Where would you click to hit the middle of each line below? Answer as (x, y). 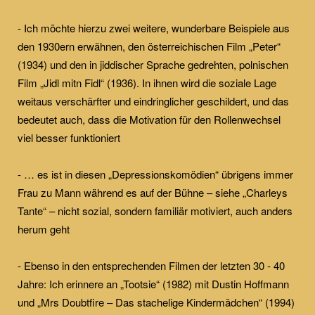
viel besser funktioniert (69, 137)
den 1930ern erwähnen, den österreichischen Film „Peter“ (149, 46)
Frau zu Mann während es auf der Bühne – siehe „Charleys (153, 192)
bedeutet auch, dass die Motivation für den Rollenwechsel (149, 119)
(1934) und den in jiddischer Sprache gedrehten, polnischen (153, 64)
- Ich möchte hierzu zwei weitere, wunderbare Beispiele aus (154, 27)
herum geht (45, 229)
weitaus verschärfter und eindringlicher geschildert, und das (153, 101)
